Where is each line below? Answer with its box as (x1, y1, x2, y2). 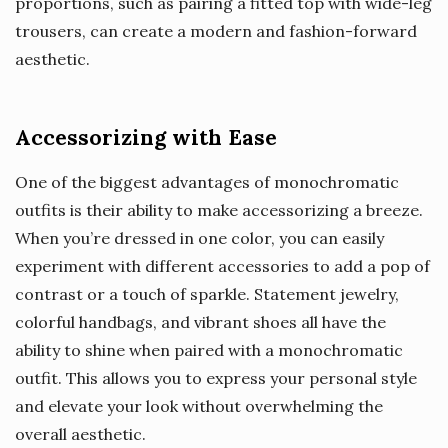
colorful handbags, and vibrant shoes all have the (15, 311, 386, 332)
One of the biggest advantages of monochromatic (15, 171, 399, 192)
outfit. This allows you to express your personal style (15, 367, 417, 388)
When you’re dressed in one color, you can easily (15, 227, 384, 248)
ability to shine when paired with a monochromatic (15, 339, 403, 360)
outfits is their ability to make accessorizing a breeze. (15, 199, 423, 220)
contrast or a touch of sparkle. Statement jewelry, (15, 283, 399, 304)
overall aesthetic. (15, 423, 146, 444)
